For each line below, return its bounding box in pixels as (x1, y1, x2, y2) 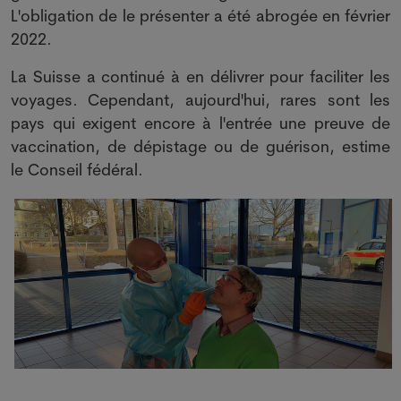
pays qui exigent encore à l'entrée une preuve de (11, 113, 390, 133)
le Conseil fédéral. (11, 159, 143, 180)
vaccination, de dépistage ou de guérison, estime (11, 136, 390, 157)
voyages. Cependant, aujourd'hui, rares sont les (11, 90, 390, 110)
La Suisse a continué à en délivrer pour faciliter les (11, 66, 390, 87)
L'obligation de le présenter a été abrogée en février (11, 5, 390, 26)
